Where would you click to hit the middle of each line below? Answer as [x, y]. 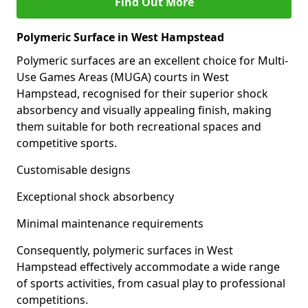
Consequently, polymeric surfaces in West [125, 250]
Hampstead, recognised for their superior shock [142, 93]
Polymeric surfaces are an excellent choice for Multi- [152, 60]
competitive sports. [67, 143]
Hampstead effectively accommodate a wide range [148, 267]
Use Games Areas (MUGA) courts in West [123, 77]
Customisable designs [74, 170]
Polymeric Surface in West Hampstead [120, 37]
